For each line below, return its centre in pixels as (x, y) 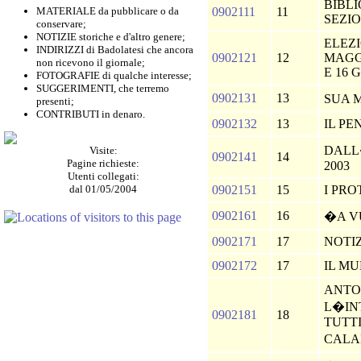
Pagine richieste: (103, 163)
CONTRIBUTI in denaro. (91, 114)
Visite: (103, 150)
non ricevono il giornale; (91, 62)
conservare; (61, 24)
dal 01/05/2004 (103, 189)
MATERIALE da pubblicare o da (108, 11)
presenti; (55, 101)
